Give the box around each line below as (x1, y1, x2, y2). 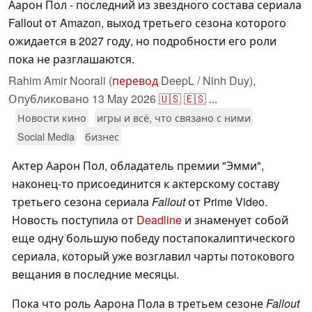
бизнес (85, 129, 119, 144)
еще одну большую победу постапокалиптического (12, 230, 295, 247)
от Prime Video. (185, 194, 267, 210)
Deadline (134, 212, 182, 228)
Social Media (17, 129, 75, 144)
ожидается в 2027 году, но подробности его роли (8, 33, 276, 49)
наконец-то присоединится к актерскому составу (12, 175, 279, 192)
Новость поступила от (12, 212, 134, 228)
